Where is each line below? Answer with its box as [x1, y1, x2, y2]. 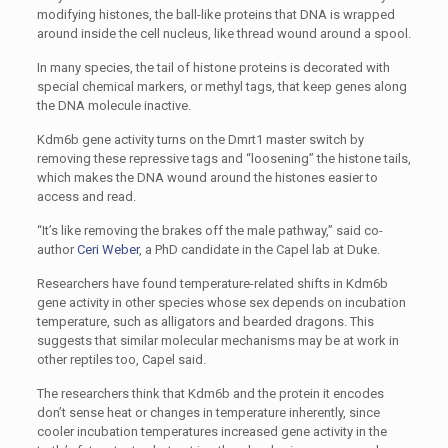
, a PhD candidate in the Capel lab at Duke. [138, 242, 380, 257]
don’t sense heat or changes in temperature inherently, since [36, 405, 380, 420]
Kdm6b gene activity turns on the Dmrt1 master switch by [36, 132, 364, 147]
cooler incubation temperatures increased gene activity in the [36, 424, 387, 439]
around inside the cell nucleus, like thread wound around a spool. [36, 26, 411, 41]
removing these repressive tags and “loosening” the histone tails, [36, 151, 411, 166]
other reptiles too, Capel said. [36, 352, 206, 367]
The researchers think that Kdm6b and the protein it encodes [36, 386, 384, 401]
